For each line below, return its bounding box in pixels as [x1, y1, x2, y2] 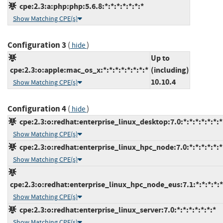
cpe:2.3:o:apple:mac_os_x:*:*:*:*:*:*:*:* [8, 64, 148, 75]
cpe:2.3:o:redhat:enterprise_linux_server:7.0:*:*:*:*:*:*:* [16, 204, 216, 215]
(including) [151, 64, 189, 75]
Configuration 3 [7, 39, 66, 51]
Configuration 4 [7, 103, 66, 114]
